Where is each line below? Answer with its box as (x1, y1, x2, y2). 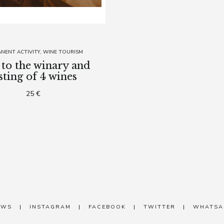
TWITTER (143, 202, 175, 210)
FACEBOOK (88, 202, 126, 210)
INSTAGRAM (29, 202, 71, 210)
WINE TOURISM (42, 48, 83, 55)
